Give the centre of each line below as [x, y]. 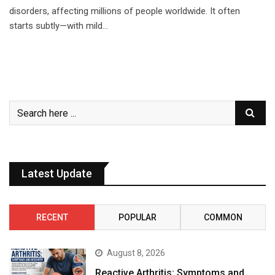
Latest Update [57, 174]
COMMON [223, 218]
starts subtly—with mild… [59, 26]
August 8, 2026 [136, 253]
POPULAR [137, 218]
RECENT [52, 218]
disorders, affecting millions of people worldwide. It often [125, 11]
